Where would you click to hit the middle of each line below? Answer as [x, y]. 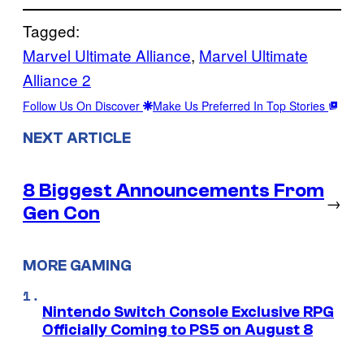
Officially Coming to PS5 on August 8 [178, 330]
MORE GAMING [77, 266]
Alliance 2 [57, 79]
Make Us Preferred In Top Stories [240, 105]
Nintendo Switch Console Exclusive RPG [188, 312]
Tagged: [51, 30]
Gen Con [61, 213]
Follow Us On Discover [83, 105]
